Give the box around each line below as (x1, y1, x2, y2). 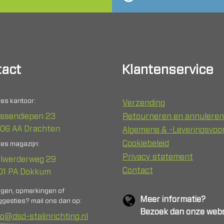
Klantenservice (122, 63, 213, 76)
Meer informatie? (140, 195, 205, 203)
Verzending (122, 99, 165, 107)
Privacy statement (122, 153, 193, 161)
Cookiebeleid (122, 139, 169, 147)
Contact (122, 166, 153, 174)
